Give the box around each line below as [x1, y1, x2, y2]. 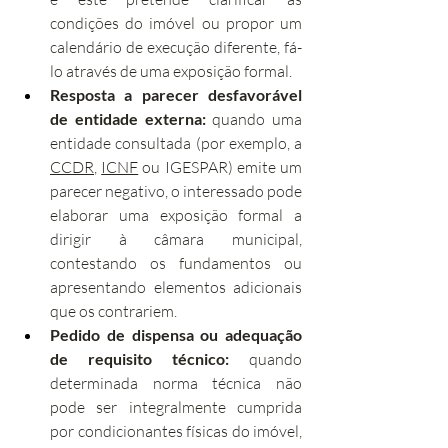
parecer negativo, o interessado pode [50, 181, 302, 201]
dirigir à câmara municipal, [50, 229, 302, 249]
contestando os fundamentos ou [50, 253, 302, 273]
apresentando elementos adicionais [50, 277, 302, 297]
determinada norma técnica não [50, 373, 302, 393]
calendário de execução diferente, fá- [50, 37, 302, 57]
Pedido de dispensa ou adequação [50, 325, 302, 344]
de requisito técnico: [50, 349, 229, 368]
